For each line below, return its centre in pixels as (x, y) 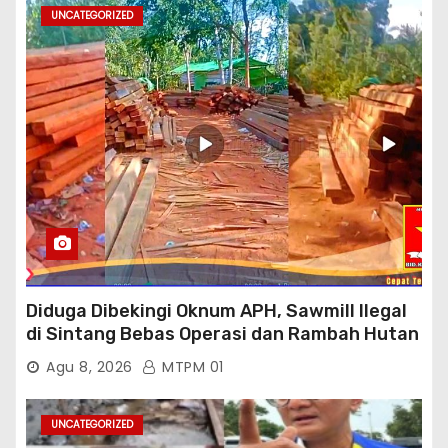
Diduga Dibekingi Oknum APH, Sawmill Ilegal (216, 310)
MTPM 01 (190, 366)
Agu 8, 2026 (89, 366)
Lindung (61, 356)
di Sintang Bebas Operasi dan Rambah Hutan (222, 333)
